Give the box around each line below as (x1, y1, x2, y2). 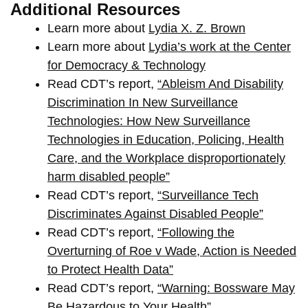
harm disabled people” (47, 169, 170, 184)
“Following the (157, 225, 234, 239)
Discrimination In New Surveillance (47, 95, 238, 109)
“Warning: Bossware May (157, 280, 295, 295)
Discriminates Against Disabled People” (47, 206, 263, 221)
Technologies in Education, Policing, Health (47, 132, 284, 146)
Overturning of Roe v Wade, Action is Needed (47, 243, 296, 258)
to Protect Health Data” (47, 262, 173, 276)
